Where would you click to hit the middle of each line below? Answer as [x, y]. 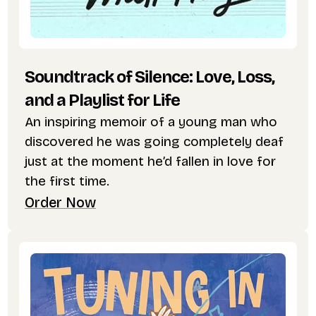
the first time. [67, 181]
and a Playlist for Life [102, 100]
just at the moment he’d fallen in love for [150, 161]
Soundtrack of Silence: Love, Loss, [149, 77]
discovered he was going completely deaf [154, 141]
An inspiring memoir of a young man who [151, 121]
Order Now [60, 202]
